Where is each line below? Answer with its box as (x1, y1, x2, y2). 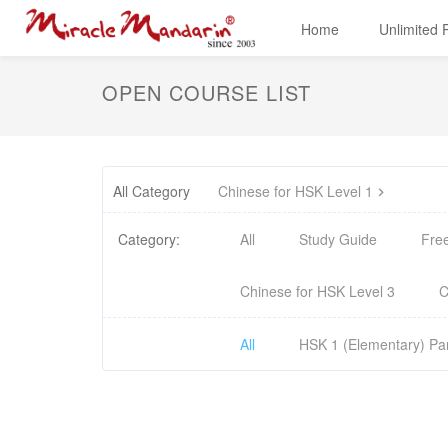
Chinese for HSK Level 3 (240, 281, 395, 301)
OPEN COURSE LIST (102, 78, 311, 107)
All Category (113, 181, 190, 201)
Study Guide (299, 229, 377, 249)
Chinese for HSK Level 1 (218, 181, 373, 201)
